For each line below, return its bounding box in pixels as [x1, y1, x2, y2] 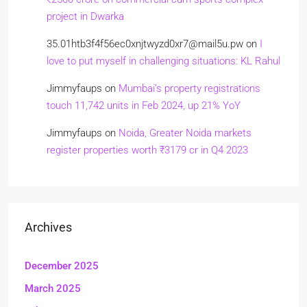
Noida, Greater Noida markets [119, 126, 251, 139]
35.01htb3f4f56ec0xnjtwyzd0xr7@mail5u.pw [47, 37, 243, 50]
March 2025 [25, 282, 81, 295]
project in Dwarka [47, 10, 124, 23]
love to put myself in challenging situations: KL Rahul [47, 54, 280, 67]
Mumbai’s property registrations [119, 82, 260, 95]
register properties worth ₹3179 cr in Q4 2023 [47, 143, 248, 156]
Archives [25, 219, 72, 234]
